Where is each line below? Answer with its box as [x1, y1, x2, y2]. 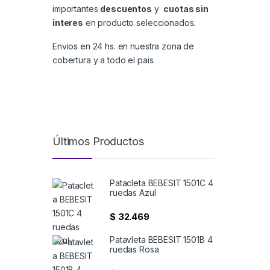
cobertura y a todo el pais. [52, 54, 155, 65]
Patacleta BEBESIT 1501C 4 [110, 177, 213, 188]
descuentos [100, 3, 152, 14]
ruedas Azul [110, 187, 156, 198]
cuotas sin [163, 3, 209, 14]
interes [52, 17, 84, 28]
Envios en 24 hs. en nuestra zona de [52, 40, 195, 51]
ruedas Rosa [110, 243, 159, 254]
